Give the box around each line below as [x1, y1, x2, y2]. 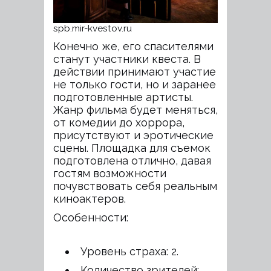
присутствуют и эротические [53, 128, 214, 142]
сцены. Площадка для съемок [53, 141, 211, 154]
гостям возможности [53, 166, 166, 180]
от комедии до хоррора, [53, 116, 184, 129]
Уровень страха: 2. [80, 244, 178, 258]
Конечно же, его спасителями [53, 39, 214, 53]
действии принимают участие [53, 65, 216, 78]
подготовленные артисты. [53, 90, 193, 103]
